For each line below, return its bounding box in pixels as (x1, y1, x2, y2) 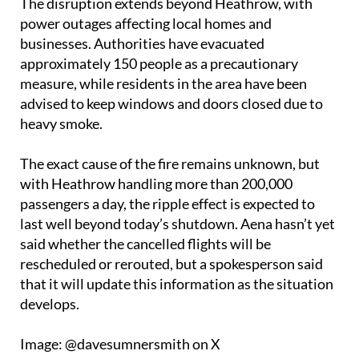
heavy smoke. (20, 144, 103, 163)
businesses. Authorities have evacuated (20, 64, 264, 83)
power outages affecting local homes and (20, 44, 272, 63)
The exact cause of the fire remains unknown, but (20, 184, 320, 203)
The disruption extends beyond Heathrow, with (20, 24, 313, 42)
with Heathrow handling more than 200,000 (20, 204, 292, 223)
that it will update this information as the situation (20, 305, 333, 323)
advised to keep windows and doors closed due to (20, 124, 323, 143)
